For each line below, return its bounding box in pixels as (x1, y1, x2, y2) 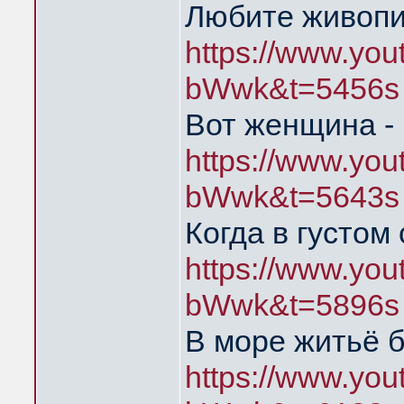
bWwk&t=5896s (185, 288, 399, 322)
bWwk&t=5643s (185, 179, 399, 214)
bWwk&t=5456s (185, 71, 399, 106)
